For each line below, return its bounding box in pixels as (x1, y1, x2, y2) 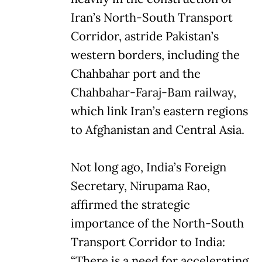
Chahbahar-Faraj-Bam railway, (71, 84, 236, 100)
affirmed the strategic (71, 196, 190, 212)
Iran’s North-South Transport (71, 9, 233, 25)
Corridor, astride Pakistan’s (71, 28, 219, 44)
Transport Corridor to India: (71, 234, 225, 250)
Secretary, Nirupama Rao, (71, 178, 210, 194)
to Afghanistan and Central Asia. (71, 122, 244, 137)
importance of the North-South (71, 215, 244, 231)
